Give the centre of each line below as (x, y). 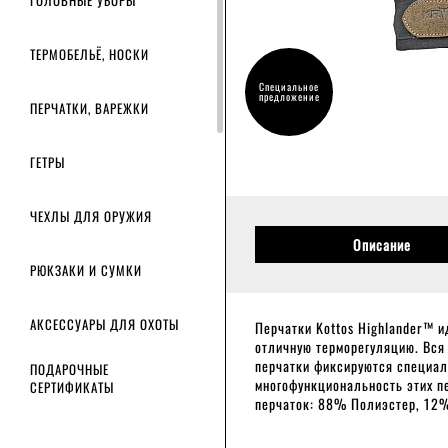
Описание (381, 244)
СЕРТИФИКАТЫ (72, 387)
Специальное (289, 86)
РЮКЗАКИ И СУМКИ (86, 270)
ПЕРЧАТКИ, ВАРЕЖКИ (89, 108)
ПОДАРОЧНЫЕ (69, 369)
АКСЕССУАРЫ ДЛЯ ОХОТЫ (104, 324)
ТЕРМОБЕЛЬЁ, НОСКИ (89, 54)
